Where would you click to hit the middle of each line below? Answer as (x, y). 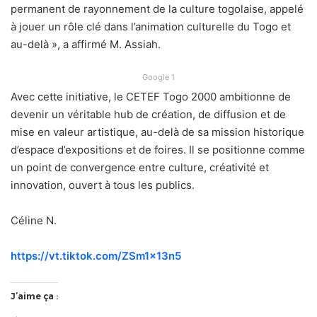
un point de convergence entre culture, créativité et (140, 167)
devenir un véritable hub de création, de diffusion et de (148, 114)
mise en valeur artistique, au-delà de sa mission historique (157, 132)
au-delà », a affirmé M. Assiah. (86, 44)
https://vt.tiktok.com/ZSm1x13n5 (96, 255)
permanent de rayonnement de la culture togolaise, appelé (157, 8)
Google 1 (158, 77)
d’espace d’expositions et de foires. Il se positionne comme (158, 149)
